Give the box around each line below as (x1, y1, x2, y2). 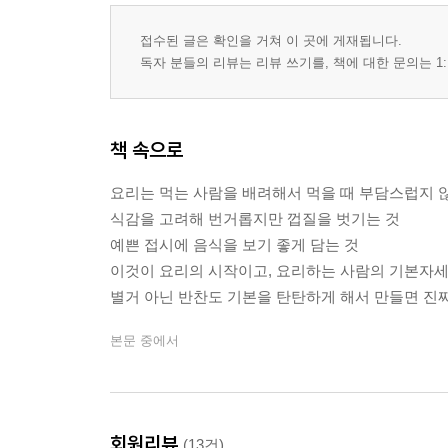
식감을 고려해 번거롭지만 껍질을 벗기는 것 (110, 210, 400, 227)
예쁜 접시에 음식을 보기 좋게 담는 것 (110, 236, 359, 253)
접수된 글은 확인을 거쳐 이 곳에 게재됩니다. (140, 33, 402, 48)
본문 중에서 (110, 333, 179, 348)
